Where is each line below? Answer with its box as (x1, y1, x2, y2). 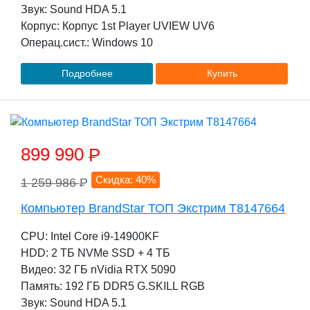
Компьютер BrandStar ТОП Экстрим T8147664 (21, 201, 285, 215)
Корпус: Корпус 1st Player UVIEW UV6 (21, 20, 215, 32)
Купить (206, 68, 237, 79)
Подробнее (61, 68, 113, 79)
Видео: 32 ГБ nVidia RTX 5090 (21, 264, 176, 275)
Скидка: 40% (95, 174, 156, 185)
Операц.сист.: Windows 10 (21, 37, 153, 48)
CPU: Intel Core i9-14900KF (21, 230, 159, 242)
